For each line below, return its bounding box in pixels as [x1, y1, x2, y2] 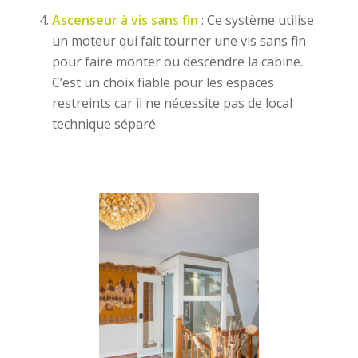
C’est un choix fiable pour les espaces [51, 74, 274, 92]
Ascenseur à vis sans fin [51, 11, 198, 30]
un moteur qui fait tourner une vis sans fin [51, 32, 306, 50]
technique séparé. [51, 115, 158, 133]
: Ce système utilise [197, 11, 314, 30]
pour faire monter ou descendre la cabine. [51, 53, 303, 71]
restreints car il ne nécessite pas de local [51, 94, 292, 113]
